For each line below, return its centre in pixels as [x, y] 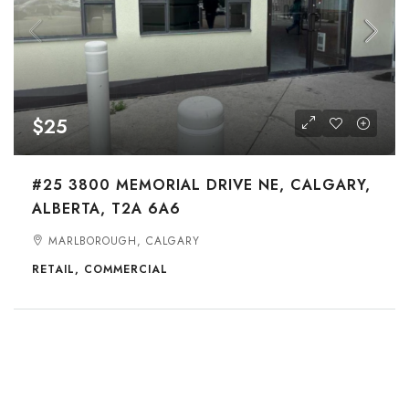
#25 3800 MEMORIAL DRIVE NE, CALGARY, [201, 185]
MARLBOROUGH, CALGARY [124, 241]
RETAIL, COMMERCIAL [100, 269]
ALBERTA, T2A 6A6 [106, 209]
